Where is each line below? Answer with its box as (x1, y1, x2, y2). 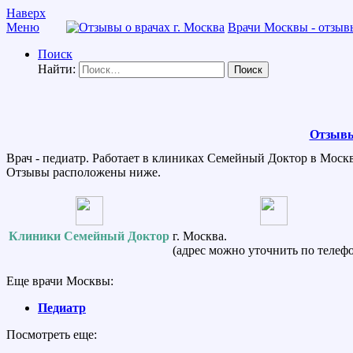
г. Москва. (173, 229, 227, 243)
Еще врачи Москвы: (6, 273, 113, 288)
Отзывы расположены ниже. (6, 165, 161, 179)
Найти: (38, 62, 76, 76)
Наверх (6, 6, 46, 20)
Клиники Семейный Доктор (9, 229, 169, 243)
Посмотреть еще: (6, 327, 97, 341)
